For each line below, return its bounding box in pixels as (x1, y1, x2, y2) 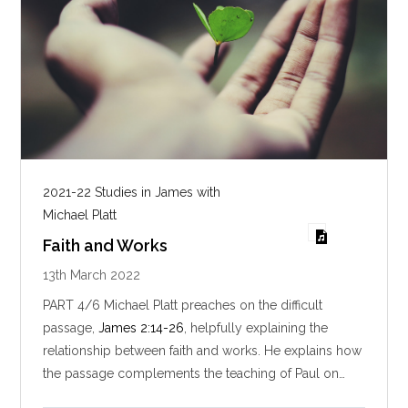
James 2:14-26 (98, 321, 185, 336)
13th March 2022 (43, 268, 141, 283)
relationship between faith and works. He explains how (43, 343, 362, 359)
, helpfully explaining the (184, 321, 329, 336)
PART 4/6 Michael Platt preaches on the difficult (43, 298, 323, 313)
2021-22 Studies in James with (43, 185, 221, 200)
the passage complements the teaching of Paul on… (43, 366, 346, 382)
